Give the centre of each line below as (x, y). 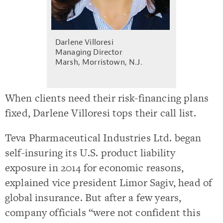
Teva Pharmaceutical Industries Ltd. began (103, 137)
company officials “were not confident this (103, 212)
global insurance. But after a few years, (93, 197)
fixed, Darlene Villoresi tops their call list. (101, 113)
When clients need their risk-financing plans (107, 98)
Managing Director (89, 53)
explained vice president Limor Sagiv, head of (109, 182)
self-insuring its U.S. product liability (90, 152)
